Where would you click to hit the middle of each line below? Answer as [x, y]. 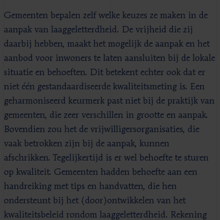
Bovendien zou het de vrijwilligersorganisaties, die [102, 129]
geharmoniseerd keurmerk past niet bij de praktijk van [109, 101]
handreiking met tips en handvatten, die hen [90, 186]
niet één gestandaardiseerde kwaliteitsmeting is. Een [104, 87]
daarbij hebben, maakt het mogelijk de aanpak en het [107, 44]
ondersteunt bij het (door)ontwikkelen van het [95, 201]
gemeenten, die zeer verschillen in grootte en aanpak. [106, 115]
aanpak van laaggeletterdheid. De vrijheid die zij [98, 30]
